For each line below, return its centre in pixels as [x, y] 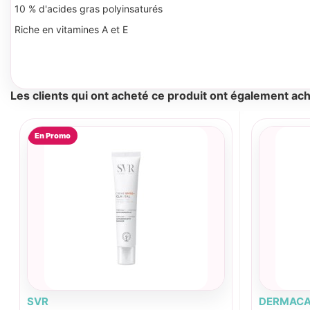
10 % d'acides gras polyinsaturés [89, 9]
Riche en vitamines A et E [71, 30]
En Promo [53, 136]
